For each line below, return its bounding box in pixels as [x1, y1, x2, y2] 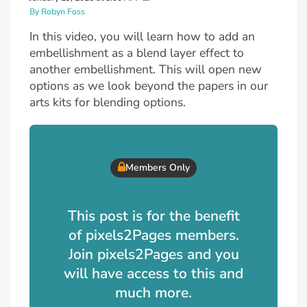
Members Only [125, 161, 190, 175]
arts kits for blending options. [29, 93, 186, 110]
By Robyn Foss [29, 6, 85, 18]
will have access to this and [64, 263, 243, 283]
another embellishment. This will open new [29, 60, 262, 77]
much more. [115, 282, 192, 302]
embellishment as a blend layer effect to [29, 44, 244, 61]
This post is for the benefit [67, 206, 240, 225]
